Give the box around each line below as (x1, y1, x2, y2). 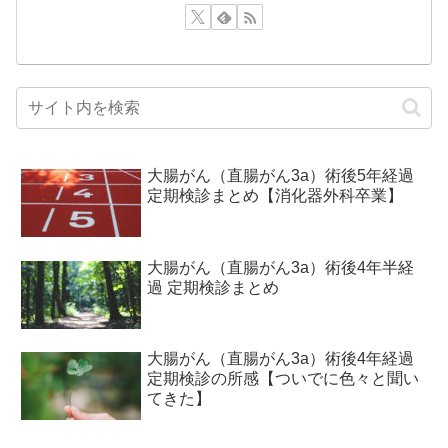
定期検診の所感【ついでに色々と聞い (147, 370, 420, 388)
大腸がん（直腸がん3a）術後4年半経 (147, 258, 415, 276)
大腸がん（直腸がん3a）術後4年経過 (147, 350, 415, 368)
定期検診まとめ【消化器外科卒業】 (147, 187, 404, 205)
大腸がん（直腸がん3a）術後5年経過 (147, 167, 415, 185)
